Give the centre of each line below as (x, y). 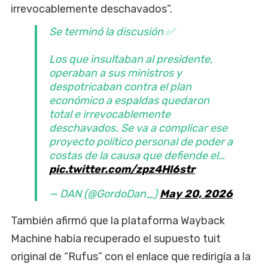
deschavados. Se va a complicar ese (138, 128)
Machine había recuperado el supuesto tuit (116, 238)
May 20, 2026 (196, 194)
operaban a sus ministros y (115, 73)
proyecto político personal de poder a (141, 141)
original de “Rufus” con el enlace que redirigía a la (131, 256)
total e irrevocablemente (110, 114)
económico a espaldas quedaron (129, 100)
